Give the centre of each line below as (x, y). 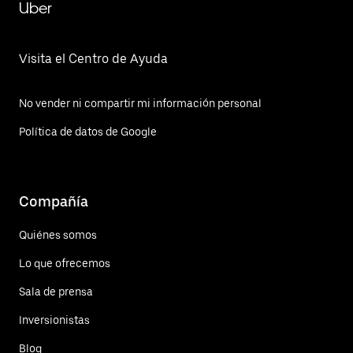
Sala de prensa (56, 291)
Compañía (54, 201)
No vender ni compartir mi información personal (140, 103)
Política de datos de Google (88, 132)
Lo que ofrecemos (65, 263)
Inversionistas (54, 320)
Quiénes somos (58, 234)
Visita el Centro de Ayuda (93, 59)
